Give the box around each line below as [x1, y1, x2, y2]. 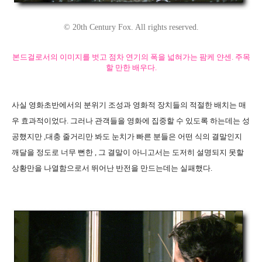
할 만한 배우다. [105, 63, 157, 72]
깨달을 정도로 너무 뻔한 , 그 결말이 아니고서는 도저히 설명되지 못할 [12, 147, 244, 157]
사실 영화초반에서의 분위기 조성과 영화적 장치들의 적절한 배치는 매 [12, 100, 246, 109]
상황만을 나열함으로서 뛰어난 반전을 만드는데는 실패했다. [12, 163, 212, 173]
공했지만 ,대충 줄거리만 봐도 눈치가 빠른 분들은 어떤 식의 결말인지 [12, 132, 242, 141]
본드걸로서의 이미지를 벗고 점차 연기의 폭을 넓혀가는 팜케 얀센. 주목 [12, 52, 250, 61]
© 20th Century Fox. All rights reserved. [63, 22, 199, 32]
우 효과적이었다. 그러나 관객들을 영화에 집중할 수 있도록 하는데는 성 [12, 116, 250, 125]
